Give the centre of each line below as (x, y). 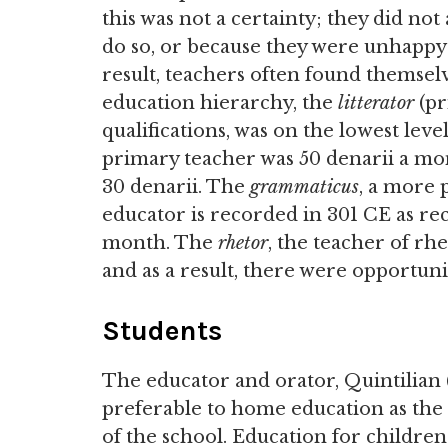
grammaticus (304, 187)
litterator (376, 103)
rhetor (243, 243)
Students (162, 330)
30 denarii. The (176, 187)
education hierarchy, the (220, 103)
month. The (160, 243)
